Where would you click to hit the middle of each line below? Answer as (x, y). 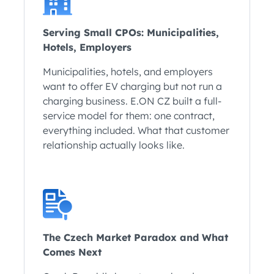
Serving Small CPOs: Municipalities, (131, 33)
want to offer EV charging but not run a (132, 87)
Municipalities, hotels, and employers (128, 72)
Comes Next (72, 252)
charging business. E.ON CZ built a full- (132, 101)
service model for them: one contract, (129, 116)
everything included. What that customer (136, 131)
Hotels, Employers (87, 47)
